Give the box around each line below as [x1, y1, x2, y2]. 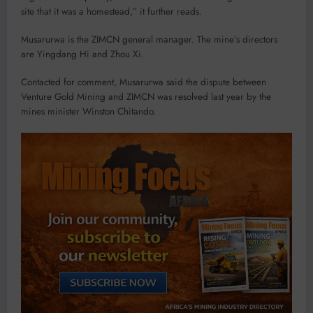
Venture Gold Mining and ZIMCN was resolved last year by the [21, 90, 271, 104]
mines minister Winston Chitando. [21, 105, 156, 119]
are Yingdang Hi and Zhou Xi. [21, 48, 144, 61]
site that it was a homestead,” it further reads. [21, 4, 202, 18]
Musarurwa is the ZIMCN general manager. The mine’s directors [21, 33, 277, 47]
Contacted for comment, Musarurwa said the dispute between [21, 75, 266, 89]
